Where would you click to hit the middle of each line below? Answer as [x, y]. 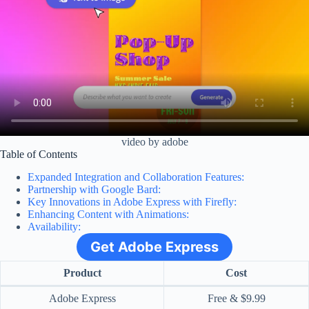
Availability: [54, 226]
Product [82, 272]
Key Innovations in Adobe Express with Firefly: [132, 201]
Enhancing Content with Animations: [108, 214]
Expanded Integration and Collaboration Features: [136, 177]
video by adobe [154, 142]
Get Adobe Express [154, 247]
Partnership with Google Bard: [94, 189]
